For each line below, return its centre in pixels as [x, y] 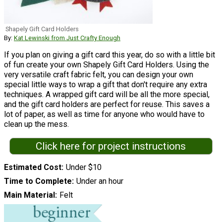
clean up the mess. [36, 124]
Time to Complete [38, 181]
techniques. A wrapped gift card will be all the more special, [107, 94]
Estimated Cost [33, 167]
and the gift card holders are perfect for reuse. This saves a [107, 104]
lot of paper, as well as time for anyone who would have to [104, 114]
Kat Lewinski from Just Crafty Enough [67, 38]
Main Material [29, 195]
